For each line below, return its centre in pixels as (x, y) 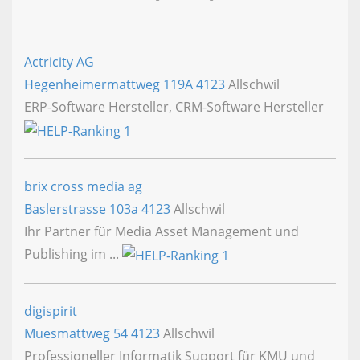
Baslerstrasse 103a (83, 209)
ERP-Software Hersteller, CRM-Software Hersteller (174, 107)
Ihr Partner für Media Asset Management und (162, 231)
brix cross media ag (83, 186)
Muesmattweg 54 (78, 333)
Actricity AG (59, 62)
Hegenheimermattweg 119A (110, 85)
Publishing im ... (73, 254)
